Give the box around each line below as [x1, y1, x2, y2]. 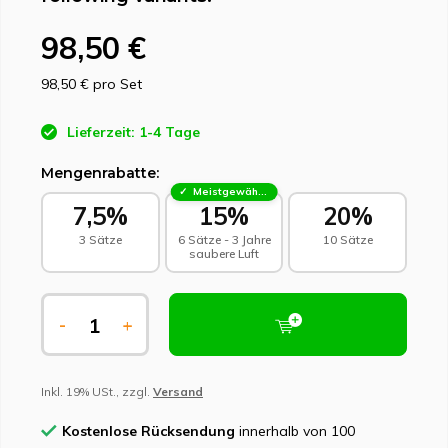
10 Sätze [322, 232, 373, 247]
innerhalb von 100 [235, 422, 355, 440]
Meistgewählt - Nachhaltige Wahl [192, 185, 258, 198]
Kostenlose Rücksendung [62, 422, 235, 440]
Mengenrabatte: [41, 164, 159, 182]
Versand [153, 384, 203, 399]
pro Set [89, 75, 142, 93]
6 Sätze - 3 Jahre [177, 232, 271, 247]
